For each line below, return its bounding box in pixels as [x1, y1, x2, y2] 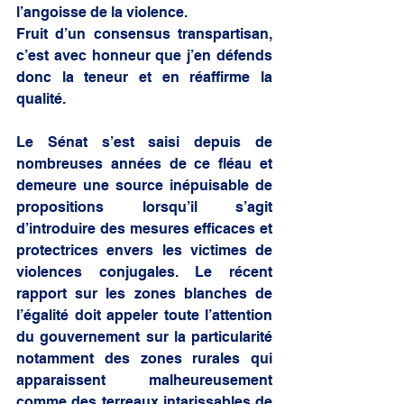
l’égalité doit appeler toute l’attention [16, 306, 272, 324]
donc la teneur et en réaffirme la [16, 68, 272, 86]
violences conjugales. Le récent [16, 262, 272, 280]
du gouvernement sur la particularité [16, 327, 272, 345]
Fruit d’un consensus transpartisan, [16, 24, 272, 42]
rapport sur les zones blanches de [16, 284, 272, 302]
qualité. [16, 89, 66, 107]
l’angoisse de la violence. [16, 3, 188, 21]
